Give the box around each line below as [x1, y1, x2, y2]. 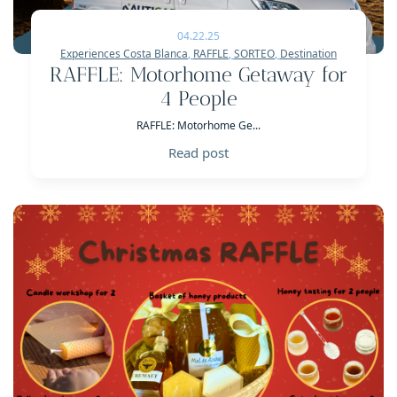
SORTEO [234, 46, 275, 62]
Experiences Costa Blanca [60, 46, 188, 62]
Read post [168, 144, 229, 162]
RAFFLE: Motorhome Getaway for [50, 63, 347, 88]
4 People [160, 87, 237, 112]
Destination [280, 46, 337, 62]
